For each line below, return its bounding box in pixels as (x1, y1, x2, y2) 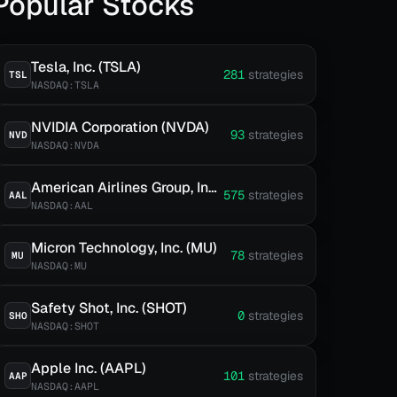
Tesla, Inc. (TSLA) (31, 58, 142, 76)
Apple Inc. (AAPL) (31, 359, 147, 378)
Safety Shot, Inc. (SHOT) (31, 299, 188, 317)
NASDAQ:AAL (31, 198, 94, 212)
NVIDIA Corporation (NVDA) (31, 118, 210, 136)
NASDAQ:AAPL (31, 379, 100, 393)
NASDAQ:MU (31, 259, 88, 272)
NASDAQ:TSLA (31, 78, 100, 91)
